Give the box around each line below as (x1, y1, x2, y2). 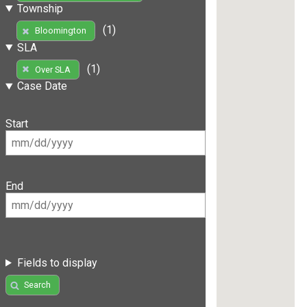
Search (23, 280, 51, 291)
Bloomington (34, 25, 86, 36)
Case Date (16, 79, 67, 93)
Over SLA (34, 64, 71, 75)
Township (16, 1, 63, 15)
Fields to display (16, 256, 97, 269)
